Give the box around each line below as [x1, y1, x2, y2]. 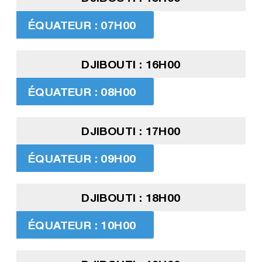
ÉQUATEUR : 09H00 [27, 151, 136, 166]
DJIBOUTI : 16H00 [81, 57, 181, 71]
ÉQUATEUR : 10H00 [27, 218, 136, 232]
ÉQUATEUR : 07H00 [27, 18, 136, 32]
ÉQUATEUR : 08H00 [27, 85, 136, 99]
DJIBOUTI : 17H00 [81, 124, 181, 138]
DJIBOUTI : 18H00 [81, 191, 181, 205]
